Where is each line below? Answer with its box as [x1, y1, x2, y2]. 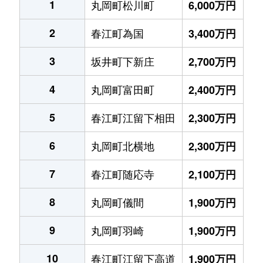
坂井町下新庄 [91, 53, 154, 69]
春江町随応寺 [91, 166, 154, 181]
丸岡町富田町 [91, 81, 154, 97]
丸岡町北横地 [91, 137, 154, 153]
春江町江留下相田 [91, 109, 176, 125]
